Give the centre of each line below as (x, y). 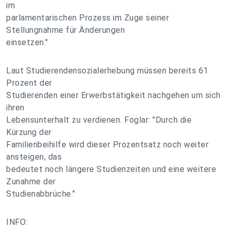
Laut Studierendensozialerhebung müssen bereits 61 (107, 71)
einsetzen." (27, 42)
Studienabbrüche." (41, 194)
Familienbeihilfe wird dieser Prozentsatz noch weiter (107, 145)
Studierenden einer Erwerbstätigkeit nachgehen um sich (113, 95)
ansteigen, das (34, 157)
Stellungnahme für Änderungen (65, 30)
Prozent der (29, 83)
